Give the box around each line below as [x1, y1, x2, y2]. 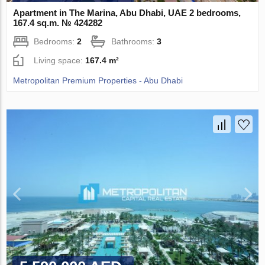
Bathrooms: [111, 37, 157, 47]
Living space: [34, 56, 86, 66]
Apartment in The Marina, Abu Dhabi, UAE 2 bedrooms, [13, 8, 241, 18]
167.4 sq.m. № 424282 [13, 18, 103, 28]
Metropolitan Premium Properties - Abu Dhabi [13, 76, 183, 86]
